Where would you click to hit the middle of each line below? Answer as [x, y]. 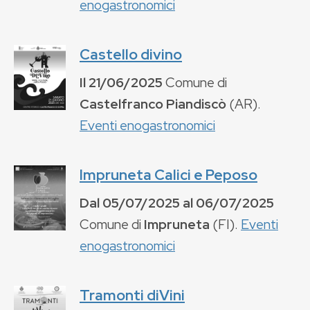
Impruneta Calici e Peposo [168, 174]
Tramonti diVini [132, 295]
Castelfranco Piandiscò [153, 103]
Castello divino [131, 54]
